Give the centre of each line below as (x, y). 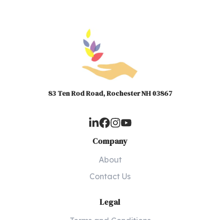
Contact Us (110, 177)
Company (110, 141)
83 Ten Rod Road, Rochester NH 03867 (110, 94)
